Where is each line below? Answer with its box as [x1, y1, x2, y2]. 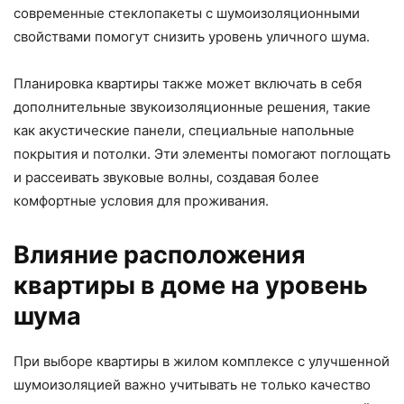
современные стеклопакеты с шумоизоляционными [14, 5, 360, 23]
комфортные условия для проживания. [14, 192, 269, 210]
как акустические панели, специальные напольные [14, 122, 354, 140]
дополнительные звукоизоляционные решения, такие [14, 98, 371, 116]
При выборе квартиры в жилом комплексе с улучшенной [14, 353, 390, 371]
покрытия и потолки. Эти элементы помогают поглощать [14, 145, 390, 163]
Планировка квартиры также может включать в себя [14, 75, 362, 93]
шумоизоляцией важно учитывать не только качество [14, 376, 371, 394]
